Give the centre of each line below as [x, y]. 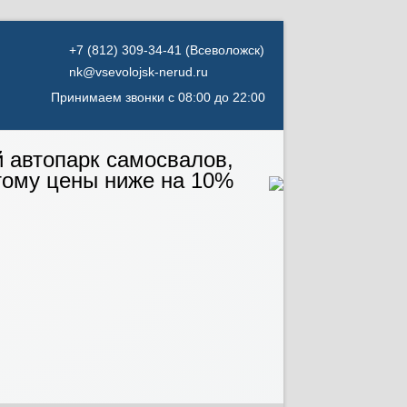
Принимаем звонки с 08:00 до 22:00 [158, 97]
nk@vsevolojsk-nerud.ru [139, 71]
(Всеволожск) [223, 50]
